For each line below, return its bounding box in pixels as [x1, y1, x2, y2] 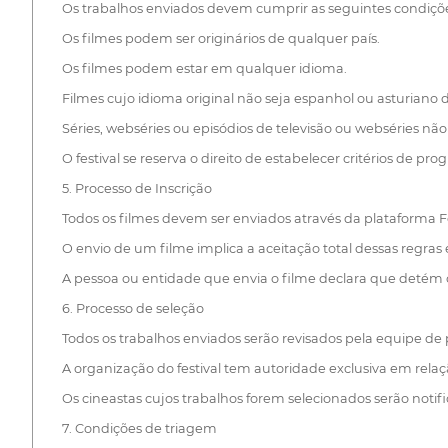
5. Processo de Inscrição [61, 181, 212, 197]
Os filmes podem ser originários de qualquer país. [61, 31, 380, 47]
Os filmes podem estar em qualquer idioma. [61, 61, 347, 77]
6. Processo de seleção [61, 301, 204, 317]
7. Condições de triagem [61, 421, 217, 437]
